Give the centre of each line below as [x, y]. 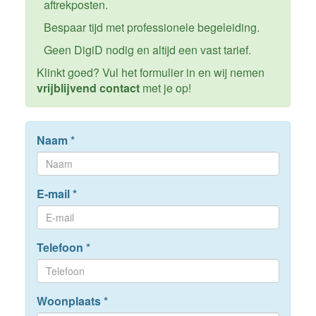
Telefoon [61, 248]
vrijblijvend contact [88, 88]
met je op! [165, 88]
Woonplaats [70, 301]
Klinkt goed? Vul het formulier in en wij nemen [150, 73]
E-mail [54, 194]
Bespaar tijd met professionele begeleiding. [151, 28]
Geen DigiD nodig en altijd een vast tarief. [147, 50]
